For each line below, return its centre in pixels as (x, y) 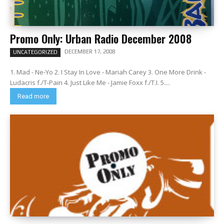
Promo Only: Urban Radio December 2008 (101, 38)
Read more (33, 96)
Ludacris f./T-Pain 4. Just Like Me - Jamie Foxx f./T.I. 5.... (90, 82)
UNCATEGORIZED (35, 52)
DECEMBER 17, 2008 (90, 51)
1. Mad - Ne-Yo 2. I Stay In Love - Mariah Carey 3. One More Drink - (108, 72)
